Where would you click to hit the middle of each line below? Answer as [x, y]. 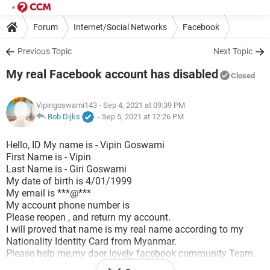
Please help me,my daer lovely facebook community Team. [131, 253]
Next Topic [233, 51]
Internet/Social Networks [120, 27]
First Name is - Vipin [49, 157]
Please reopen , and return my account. [88, 217]
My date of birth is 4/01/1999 [69, 181]
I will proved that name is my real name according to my [125, 229]
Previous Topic [45, 51]
